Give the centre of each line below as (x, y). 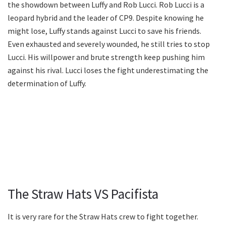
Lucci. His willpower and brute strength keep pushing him (106, 57)
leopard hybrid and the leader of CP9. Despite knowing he (106, 17)
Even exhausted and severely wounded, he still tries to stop (109, 44)
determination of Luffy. (47, 83)
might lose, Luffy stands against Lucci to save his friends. (104, 31)
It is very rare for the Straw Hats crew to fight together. (103, 216)
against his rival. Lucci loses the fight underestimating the (108, 70)
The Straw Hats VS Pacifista (83, 194)
